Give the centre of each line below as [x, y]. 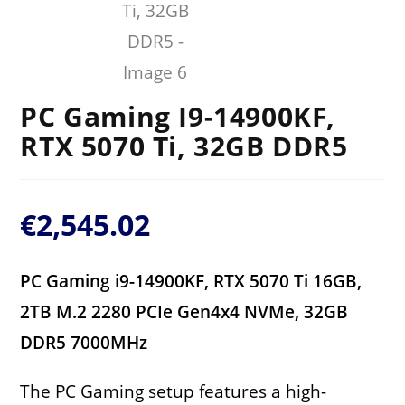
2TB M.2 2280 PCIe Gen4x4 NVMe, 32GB [184, 311]
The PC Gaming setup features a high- [174, 391]
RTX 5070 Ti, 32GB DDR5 [184, 146]
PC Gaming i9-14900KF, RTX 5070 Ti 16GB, [191, 281]
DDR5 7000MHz [84, 342]
